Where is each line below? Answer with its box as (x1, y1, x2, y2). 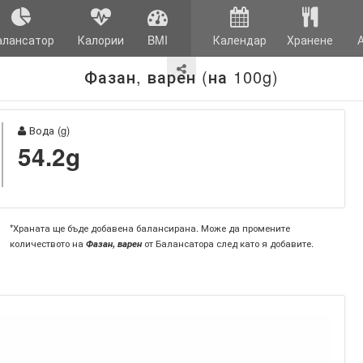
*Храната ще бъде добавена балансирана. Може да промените (9, 221, 290, 234)
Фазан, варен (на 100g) (83, 65, 279, 88)
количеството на (9, 237, 86, 250)
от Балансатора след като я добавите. (141, 237, 314, 250)
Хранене (287, 32, 333, 48)
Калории (77, 32, 124, 48)
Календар (212, 32, 267, 48)
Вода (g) (25, 122, 70, 138)
